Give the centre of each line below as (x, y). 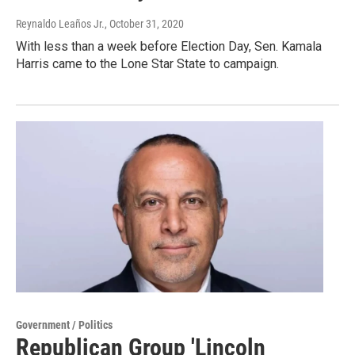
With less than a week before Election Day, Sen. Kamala (169, 47)
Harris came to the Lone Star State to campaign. (147, 64)
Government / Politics (64, 325)
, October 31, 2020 (144, 24)
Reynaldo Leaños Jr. (60, 24)
